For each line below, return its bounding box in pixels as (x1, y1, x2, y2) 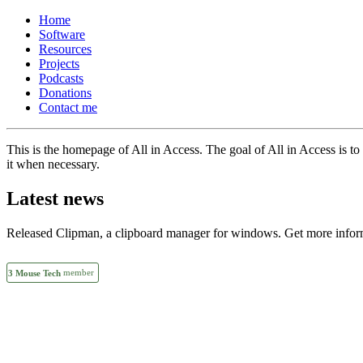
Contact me (39, 100, 97, 114)
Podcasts (39, 71, 83, 85)
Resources (39, 42, 92, 56)
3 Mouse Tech (8, 268, 61, 279)
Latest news (6, 187, 104, 209)
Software (39, 28, 85, 41)
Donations (39, 86, 92, 100)
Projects (39, 57, 79, 70)
